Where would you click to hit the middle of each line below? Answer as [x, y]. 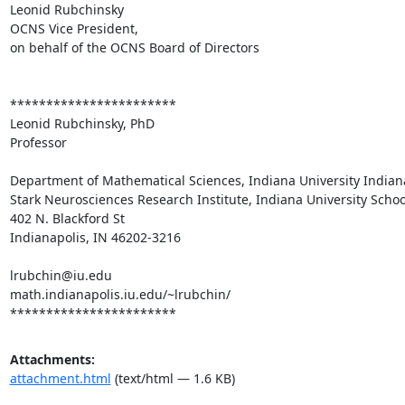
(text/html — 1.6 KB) [173, 378]
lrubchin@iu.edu [61, 275]
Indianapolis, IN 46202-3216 [95, 237]
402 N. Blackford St [67, 218]
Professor [38, 142]
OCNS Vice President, [74, 28]
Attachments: [52, 359]
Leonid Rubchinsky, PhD [82, 123]
